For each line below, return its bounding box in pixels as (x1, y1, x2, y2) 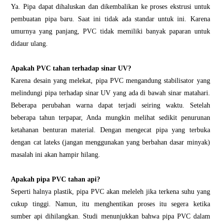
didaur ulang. (11, 39, 48, 48)
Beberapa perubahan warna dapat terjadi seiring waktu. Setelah (11, 101, 210, 110)
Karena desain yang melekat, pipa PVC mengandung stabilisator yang (11, 76, 210, 85)
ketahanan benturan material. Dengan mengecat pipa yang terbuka (11, 126, 210, 134)
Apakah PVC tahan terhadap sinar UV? (11, 64, 132, 73)
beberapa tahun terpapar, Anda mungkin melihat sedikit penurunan (11, 113, 210, 122)
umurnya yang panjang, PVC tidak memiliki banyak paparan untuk (11, 27, 210, 36)
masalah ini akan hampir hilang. (11, 150, 101, 159)
